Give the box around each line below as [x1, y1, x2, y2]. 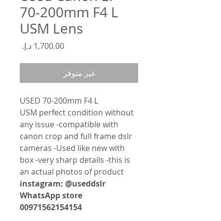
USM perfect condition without [20, 107, 134, 118]
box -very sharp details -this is [20, 154, 130, 165]
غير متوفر [63, 68, 95, 78]
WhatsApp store [20, 190, 82, 201]
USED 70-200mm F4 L [20, 95, 98, 106]
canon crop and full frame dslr [20, 131, 132, 142]
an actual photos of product [20, 166, 124, 177]
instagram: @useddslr [20, 178, 106, 189]
